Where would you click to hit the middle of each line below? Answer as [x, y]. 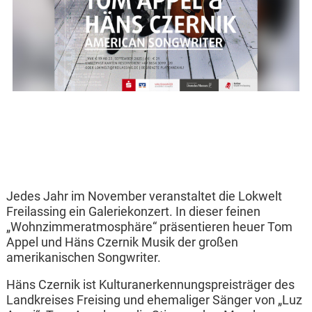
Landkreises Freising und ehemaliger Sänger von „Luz [154, 301]
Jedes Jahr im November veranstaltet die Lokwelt [144, 196]
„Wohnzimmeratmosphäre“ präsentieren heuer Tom [149, 227]
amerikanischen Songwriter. [83, 257]
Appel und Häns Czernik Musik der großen [122, 242]
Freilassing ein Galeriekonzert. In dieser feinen [133, 211]
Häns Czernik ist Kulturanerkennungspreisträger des [150, 285]
